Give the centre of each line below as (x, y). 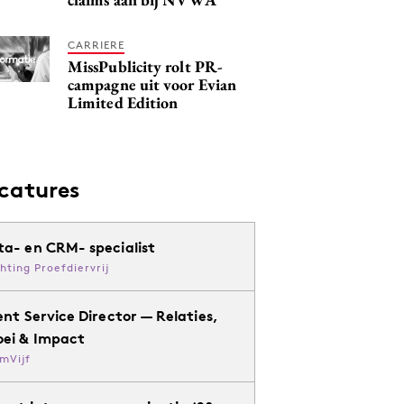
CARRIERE (96, 45)
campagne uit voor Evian (152, 84)
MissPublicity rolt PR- (145, 66)
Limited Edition (123, 102)
